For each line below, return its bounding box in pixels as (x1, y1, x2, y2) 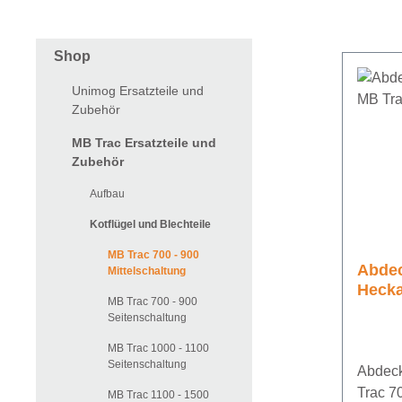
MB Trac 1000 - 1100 (108, 342, 209, 355)
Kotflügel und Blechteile (90, 218, 211, 232)
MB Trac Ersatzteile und (72, 135, 216, 151)
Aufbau (90, 188, 125, 201)
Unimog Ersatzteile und (72, 83, 204, 99)
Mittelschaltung (108, 265, 186, 278)
